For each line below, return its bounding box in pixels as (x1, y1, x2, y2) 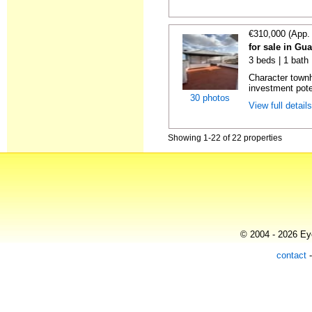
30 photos (190, 93, 230, 103)
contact (276, 250, 306, 260)
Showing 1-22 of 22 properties (168, 133, 283, 143)
